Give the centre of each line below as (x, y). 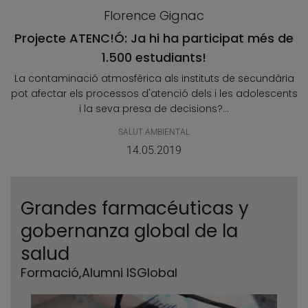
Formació (50, 273)
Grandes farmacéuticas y (135, 208)
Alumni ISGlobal (130, 273)
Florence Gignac (154, 15)
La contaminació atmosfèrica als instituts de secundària (154, 78)
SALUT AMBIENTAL (154, 132)
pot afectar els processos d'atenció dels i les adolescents (154, 93)
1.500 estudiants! (154, 57)
